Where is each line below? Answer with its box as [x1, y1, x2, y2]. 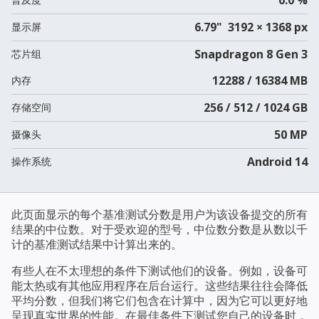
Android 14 [246, 153, 308, 169]
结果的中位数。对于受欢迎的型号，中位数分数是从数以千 [11, 221, 308, 237]
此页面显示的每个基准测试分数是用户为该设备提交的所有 [11, 206, 308, 222]
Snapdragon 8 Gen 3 [194, 46, 308, 62]
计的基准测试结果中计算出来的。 [11, 236, 182, 252]
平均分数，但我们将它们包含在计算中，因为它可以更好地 [11, 292, 308, 308]
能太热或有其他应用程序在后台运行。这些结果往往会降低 [11, 277, 308, 293]
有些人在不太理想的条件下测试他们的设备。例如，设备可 [11, 262, 308, 278]
